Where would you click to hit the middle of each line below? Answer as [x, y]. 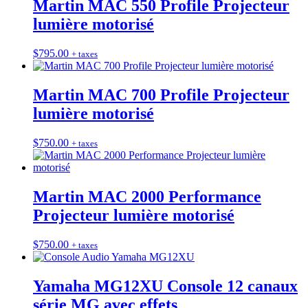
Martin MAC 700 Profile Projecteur [161, 95]
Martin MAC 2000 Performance [147, 196]
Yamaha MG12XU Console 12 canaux [165, 286]
